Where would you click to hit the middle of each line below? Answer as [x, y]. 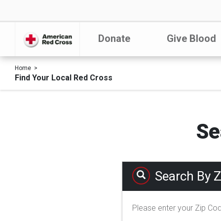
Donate [114, 38]
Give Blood [191, 38]
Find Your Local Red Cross [64, 78]
